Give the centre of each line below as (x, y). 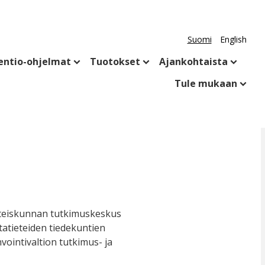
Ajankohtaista (193, 62)
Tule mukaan (206, 84)
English (233, 40)
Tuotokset (115, 62)
